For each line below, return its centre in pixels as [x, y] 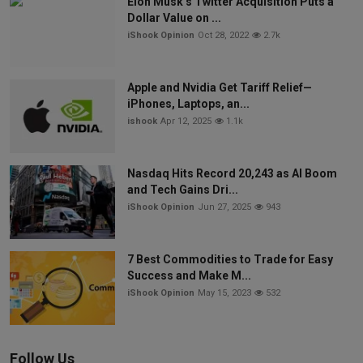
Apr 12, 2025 [186, 121]
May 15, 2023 [224, 293]
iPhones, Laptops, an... [188, 103]
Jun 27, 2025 [224, 207]
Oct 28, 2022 [223, 35]
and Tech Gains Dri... [183, 189]
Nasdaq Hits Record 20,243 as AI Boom [232, 173]
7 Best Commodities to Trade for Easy [230, 259]
